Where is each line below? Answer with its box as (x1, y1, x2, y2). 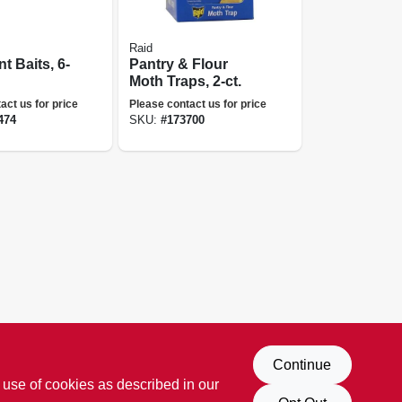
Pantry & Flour (129, 56, 229, 72)
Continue (273, 356, 331, 372)
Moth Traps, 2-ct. (129, 73, 242, 89)
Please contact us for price (129, 97, 267, 110)
